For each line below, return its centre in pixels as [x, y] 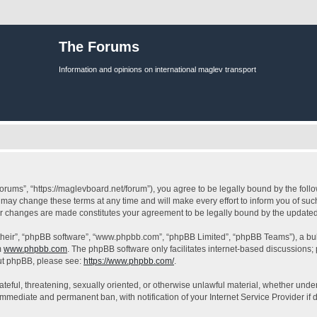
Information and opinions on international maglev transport [157, 70]
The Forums [99, 47]
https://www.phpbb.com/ [129, 261]
